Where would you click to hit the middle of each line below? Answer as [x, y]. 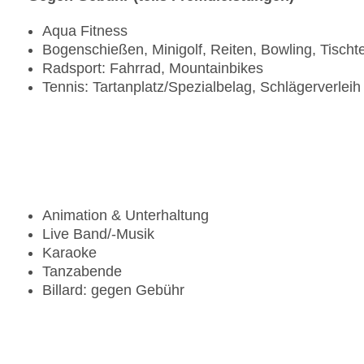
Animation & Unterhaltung [126, 216]
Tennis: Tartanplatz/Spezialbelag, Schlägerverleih [201, 87]
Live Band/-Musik [98, 234]
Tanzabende [82, 272]
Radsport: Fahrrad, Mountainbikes [153, 69]
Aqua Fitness [85, 31]
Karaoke [69, 253]
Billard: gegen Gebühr [113, 290]
